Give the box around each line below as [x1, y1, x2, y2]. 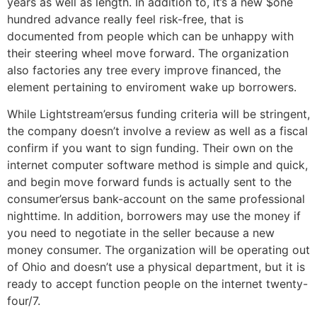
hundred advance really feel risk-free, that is [7, 12, 243, 27]
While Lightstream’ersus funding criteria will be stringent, [7, 107, 310, 122]
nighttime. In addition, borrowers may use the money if [7, 209, 301, 224]
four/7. [7, 294, 40, 309]
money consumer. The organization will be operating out [7, 243, 310, 258]
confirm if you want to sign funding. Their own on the [7, 141, 293, 156]
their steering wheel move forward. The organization [7, 46, 289, 61]
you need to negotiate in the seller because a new [7, 226, 275, 241]
